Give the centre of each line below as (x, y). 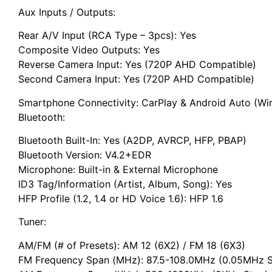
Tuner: (32, 222)
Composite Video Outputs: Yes (89, 50)
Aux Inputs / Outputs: (67, 12)
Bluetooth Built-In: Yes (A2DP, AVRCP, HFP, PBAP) (132, 140)
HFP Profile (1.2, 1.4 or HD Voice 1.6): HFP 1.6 (121, 198)
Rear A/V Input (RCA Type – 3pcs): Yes (107, 36)
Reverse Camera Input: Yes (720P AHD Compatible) (137, 65)
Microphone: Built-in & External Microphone (118, 169)
